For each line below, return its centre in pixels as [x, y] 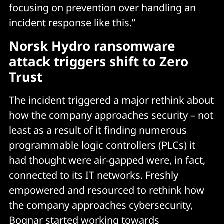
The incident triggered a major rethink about [111, 100]
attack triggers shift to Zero [99, 61]
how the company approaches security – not [111, 115]
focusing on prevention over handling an [102, 8]
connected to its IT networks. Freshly [94, 175]
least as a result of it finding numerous [98, 130]
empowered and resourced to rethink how [107, 190]
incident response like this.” [72, 23]
